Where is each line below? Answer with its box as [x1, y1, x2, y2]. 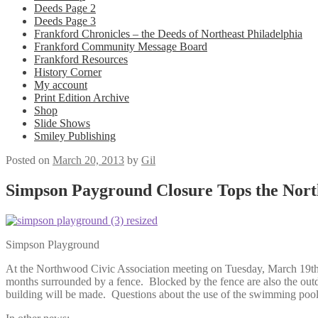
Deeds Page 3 [34, 15, 96, 27]
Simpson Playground [6, 238, 99, 251]
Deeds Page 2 [34, 2, 96, 14]
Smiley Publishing [34, 130, 116, 142]
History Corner [34, 66, 102, 78]
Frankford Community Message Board [34, 40, 207, 53]
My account [34, 79, 87, 91]
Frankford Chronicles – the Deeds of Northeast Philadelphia [34, 28, 302, 40]
